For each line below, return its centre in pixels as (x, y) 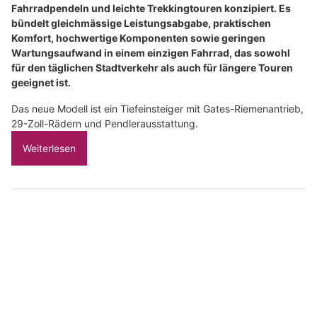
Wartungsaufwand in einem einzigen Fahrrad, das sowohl (151, 53)
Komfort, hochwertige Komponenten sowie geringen (138, 38)
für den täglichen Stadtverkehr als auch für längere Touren (152, 68)
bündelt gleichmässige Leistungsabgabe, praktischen (141, 23)
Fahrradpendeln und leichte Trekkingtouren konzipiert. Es (151, 8)
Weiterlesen (49, 149)
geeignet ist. (41, 83)
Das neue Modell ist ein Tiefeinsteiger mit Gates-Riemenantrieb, (157, 109)
